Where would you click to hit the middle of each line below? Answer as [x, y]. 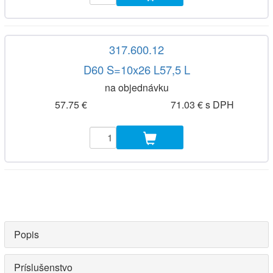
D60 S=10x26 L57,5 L [136, 69]
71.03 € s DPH [202, 105]
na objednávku [136, 87]
